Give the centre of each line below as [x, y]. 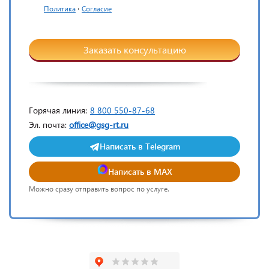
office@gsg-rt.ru [99, 125]
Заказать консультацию [134, 49]
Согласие [97, 9]
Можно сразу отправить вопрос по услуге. [99, 189]
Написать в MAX [140, 172]
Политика [60, 9]
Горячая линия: [58, 110]
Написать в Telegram [140, 147]
